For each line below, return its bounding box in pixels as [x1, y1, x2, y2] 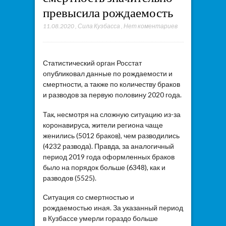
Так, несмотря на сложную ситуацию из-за [42, 109, 181, 119]
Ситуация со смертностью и [42, 193, 134, 202]
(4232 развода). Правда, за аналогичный [42, 141, 174, 150]
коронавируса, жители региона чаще [42, 120, 163, 129]
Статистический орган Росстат [42, 59, 142, 68]
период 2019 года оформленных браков [42, 152, 175, 161]
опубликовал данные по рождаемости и [42, 69, 173, 78]
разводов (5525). [42, 173, 96, 182]
